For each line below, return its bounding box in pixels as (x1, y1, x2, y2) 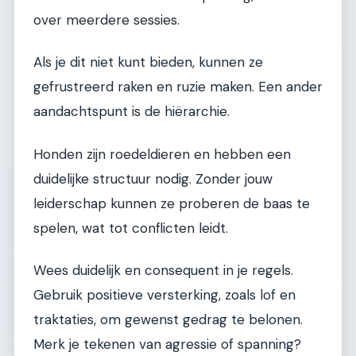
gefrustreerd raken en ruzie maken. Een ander (33, 78, 323, 96)
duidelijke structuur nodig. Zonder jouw (33, 169, 273, 188)
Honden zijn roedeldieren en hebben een (33, 145, 291, 163)
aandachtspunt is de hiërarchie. (33, 103, 230, 121)
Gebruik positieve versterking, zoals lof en (33, 286, 296, 304)
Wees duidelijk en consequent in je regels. (33, 261, 293, 280)
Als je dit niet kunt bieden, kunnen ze (33, 53, 263, 72)
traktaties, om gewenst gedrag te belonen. (33, 311, 303, 329)
